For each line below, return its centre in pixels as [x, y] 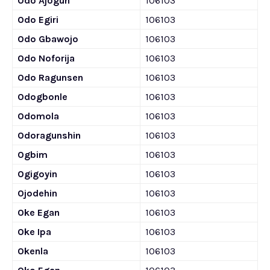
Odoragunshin [49, 135]
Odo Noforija [46, 58]
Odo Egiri [38, 20]
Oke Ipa [34, 232]
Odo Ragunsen [50, 77]
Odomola [38, 116]
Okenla [33, 251]
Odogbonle [42, 97]
